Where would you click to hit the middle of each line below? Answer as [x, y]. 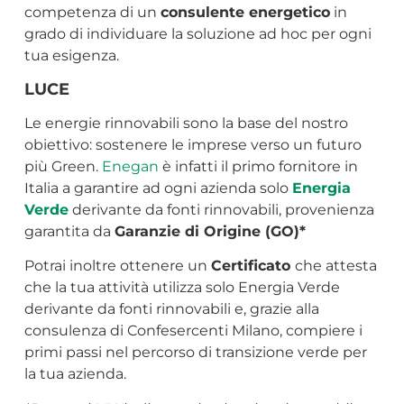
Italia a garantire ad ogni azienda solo [158, 188]
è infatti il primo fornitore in [258, 166]
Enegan [130, 166]
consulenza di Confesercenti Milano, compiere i [193, 331]
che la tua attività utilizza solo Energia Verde [182, 288]
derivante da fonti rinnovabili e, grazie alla [171, 309]
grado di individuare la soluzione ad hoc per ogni [197, 33]
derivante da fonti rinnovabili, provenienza [221, 209]
